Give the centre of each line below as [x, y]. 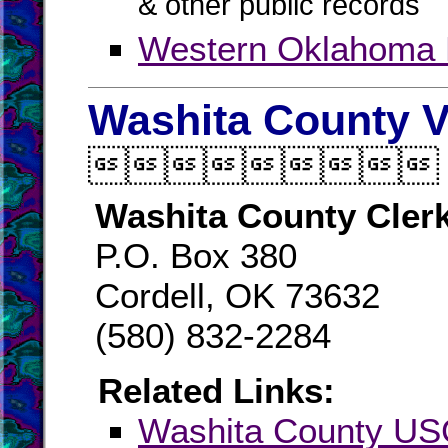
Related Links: [216, 390]
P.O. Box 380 [196, 255]
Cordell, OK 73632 [237, 295]
